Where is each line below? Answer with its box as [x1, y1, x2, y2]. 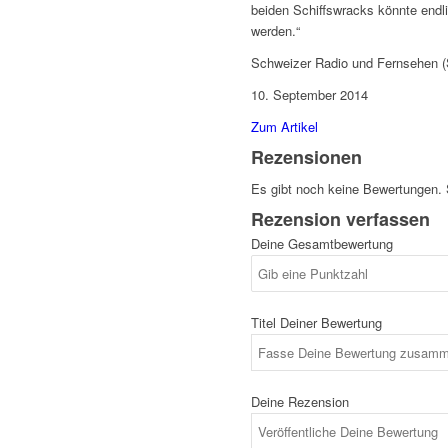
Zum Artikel [251, 117, 319, 137]
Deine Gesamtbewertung [251, 234, 394, 254]
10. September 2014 [251, 85, 369, 105]
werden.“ [251, 21, 301, 41]
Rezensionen [251, 144, 363, 171]
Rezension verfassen [251, 206, 431, 233]
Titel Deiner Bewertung [251, 313, 383, 333]
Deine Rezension [251, 392, 350, 412]
